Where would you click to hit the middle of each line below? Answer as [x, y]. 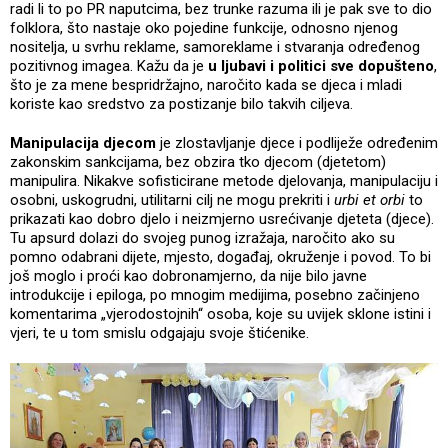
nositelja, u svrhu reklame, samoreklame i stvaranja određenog [215, 46]
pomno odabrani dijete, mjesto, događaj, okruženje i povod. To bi [220, 256]
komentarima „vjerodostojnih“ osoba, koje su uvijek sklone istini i [220, 313]
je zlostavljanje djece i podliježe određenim [297, 142]
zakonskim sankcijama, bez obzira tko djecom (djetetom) [198, 161]
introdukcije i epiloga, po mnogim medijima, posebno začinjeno [215, 294]
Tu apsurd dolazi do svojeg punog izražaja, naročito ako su [202, 237]
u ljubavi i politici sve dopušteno [321, 65]
